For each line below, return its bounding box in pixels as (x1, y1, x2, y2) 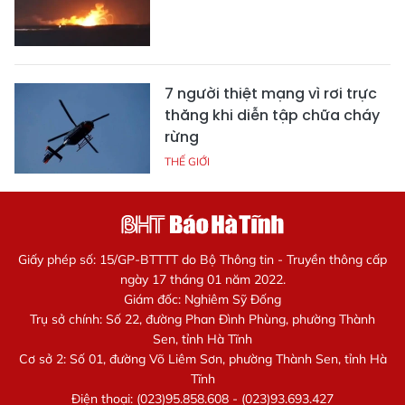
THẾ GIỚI (165, 154, 210, 168)
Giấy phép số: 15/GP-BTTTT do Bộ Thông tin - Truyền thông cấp (18, 250, 387, 268)
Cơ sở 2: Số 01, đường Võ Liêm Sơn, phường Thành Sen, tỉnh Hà (18, 350, 387, 367)
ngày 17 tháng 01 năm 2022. (119, 270, 286, 287)
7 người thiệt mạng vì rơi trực (165, 82, 377, 104)
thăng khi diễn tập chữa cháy (165, 104, 380, 126)
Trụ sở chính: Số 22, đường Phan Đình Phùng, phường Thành (30, 310, 375, 327)
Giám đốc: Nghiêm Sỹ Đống (124, 290, 281, 307)
